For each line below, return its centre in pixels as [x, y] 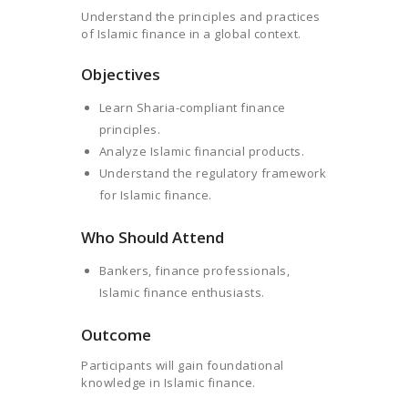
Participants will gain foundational [183, 366]
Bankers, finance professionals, [194, 271]
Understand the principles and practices [201, 17]
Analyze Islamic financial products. [201, 152]
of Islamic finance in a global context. [191, 34]
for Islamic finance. [155, 195]
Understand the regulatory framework [212, 173]
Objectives [121, 75]
